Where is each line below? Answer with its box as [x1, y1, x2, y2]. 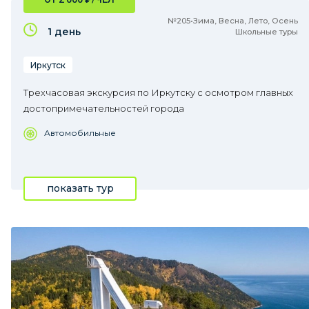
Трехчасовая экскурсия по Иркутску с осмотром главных [23, 87, 293, 98]
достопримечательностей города [23, 103, 184, 114]
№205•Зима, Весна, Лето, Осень [168, 16, 298, 26]
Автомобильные [44, 128, 116, 138]
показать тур [46, 182, 114, 195]
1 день [48, 26, 81, 38]
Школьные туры [235, 27, 298, 37]
